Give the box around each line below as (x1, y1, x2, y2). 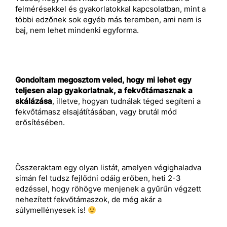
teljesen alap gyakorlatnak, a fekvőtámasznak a (15, 86, 193, 96)
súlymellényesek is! (15, 205, 88, 215)
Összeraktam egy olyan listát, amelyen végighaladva (15, 163, 201, 173)
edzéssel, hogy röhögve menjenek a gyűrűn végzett (15, 184, 201, 194)
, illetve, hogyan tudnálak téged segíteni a (52, 96, 201, 106)
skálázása (15, 96, 52, 106)
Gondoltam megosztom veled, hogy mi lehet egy (15, 75, 192, 85)
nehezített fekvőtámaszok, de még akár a (15, 195, 162, 205)
